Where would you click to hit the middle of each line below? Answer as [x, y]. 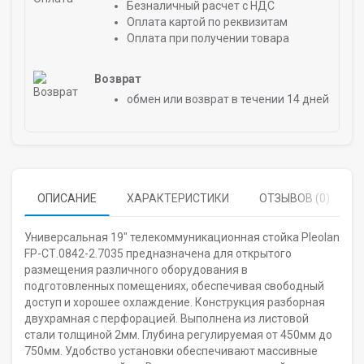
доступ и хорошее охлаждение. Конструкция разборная [175, 302]
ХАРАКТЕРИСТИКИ [178, 198]
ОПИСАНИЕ [67, 198]
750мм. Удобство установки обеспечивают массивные [171, 351]
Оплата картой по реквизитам [207, 22]
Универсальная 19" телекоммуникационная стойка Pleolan [182, 237]
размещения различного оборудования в [136, 270]
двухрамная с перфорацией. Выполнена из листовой [167, 318]
